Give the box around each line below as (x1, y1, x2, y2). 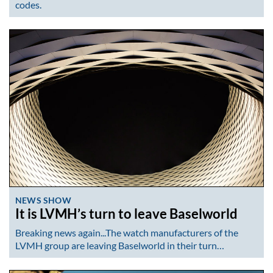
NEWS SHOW (15, 194, 71, 205)
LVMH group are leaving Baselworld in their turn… (15, 239, 224, 252)
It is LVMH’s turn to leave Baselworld (15, 205, 238, 222)
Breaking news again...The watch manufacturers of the (15, 227, 238, 239)
